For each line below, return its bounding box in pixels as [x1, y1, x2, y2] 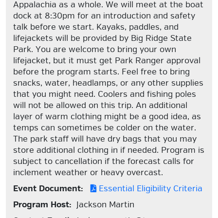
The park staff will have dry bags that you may [13, 134, 197, 144]
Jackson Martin [72, 200, 134, 210]
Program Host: [13, 200, 72, 210]
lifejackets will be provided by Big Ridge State [13, 33, 192, 43]
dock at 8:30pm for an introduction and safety [13, 11, 195, 21]
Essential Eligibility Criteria [96, 183, 202, 194]
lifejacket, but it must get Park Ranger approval [13, 55, 200, 66]
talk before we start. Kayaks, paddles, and [13, 22, 179, 32]
